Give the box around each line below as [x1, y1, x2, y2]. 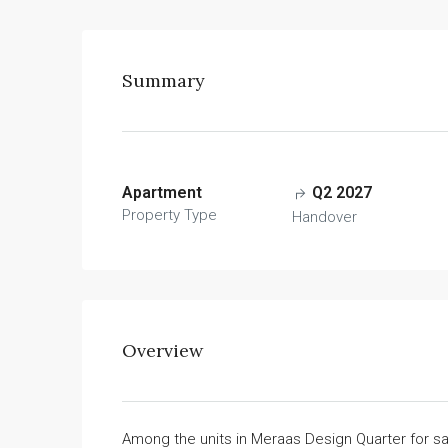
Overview [122, 339, 203, 363]
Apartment [122, 183, 202, 203]
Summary [122, 69, 205, 93]
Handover [292, 208, 358, 227]
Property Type [122, 206, 217, 225]
